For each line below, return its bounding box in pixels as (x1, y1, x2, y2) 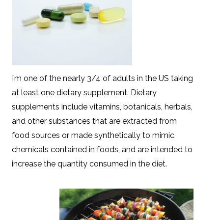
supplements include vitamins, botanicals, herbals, (12, 102, 192, 111)
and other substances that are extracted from (12, 116, 177, 126)
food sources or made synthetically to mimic (12, 130, 174, 140)
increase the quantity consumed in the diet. (12, 159, 167, 168)
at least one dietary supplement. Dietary (12, 87, 157, 97)
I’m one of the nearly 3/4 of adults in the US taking (12, 73, 193, 83)
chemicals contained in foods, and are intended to (12, 144, 192, 154)
